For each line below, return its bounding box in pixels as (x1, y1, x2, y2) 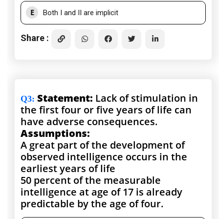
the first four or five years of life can (21, 103, 192, 117)
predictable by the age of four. (21, 197, 164, 211)
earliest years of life (21, 162, 115, 175)
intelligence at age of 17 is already (21, 185, 182, 199)
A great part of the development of (21, 138, 185, 152)
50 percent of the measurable (21, 174, 161, 187)
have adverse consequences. (21, 115, 158, 129)
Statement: (37, 91, 95, 105)
